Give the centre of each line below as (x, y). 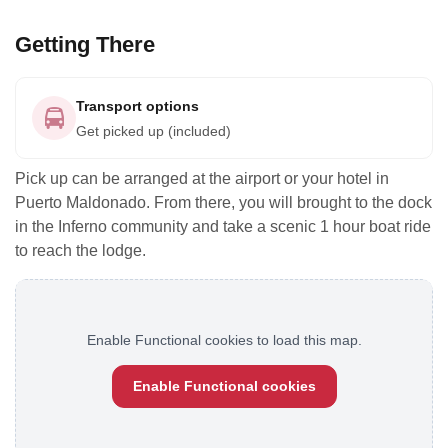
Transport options (137, 106)
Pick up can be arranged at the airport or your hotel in (202, 178)
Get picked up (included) (153, 131)
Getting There (85, 44)
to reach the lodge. (80, 250)
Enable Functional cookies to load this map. (224, 340)
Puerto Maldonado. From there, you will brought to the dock (223, 202)
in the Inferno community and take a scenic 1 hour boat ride (223, 226)
